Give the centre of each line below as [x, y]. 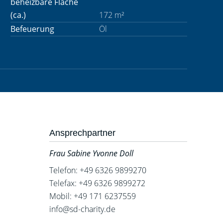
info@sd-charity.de [82, 209]
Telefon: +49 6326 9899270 [98, 170]
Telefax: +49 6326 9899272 [97, 183]
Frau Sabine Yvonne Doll [91, 153]
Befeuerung [32, 29]
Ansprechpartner [82, 133]
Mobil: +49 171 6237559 [92, 196]
